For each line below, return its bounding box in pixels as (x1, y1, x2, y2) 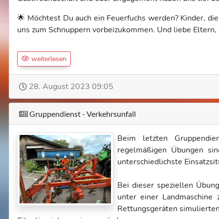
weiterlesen (29, 54, 66, 64)
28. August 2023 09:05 (29, 81, 113, 92)
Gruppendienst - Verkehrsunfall (28, 109, 136, 118)
